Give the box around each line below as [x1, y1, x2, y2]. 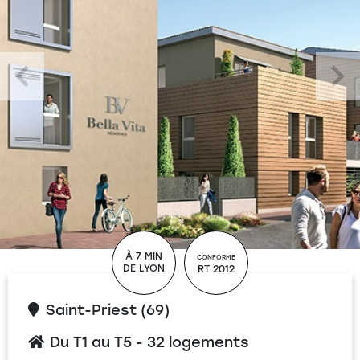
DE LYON [122, 263, 165, 274]
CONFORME [196, 252, 235, 261]
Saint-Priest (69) [46, 301, 170, 319]
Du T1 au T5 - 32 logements [46, 333, 249, 351]
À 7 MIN [125, 251, 162, 262]
